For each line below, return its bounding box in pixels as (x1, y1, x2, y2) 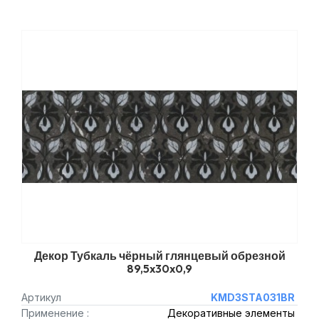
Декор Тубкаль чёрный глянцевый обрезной (33, 249, 286, 263)
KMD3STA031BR (210, 291, 295, 303)
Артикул (21, 291, 61, 303)
